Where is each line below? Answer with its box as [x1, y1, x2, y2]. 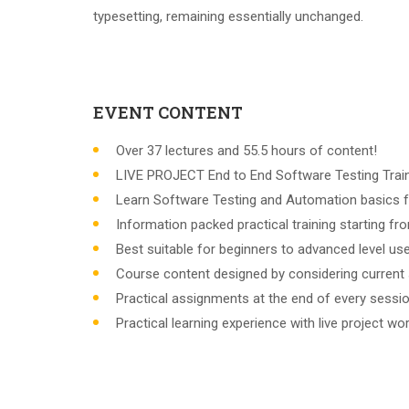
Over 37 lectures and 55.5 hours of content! [116, 142, 377, 160]
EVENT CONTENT [93, 101, 243, 124]
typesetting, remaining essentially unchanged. [93, 8, 363, 26]
